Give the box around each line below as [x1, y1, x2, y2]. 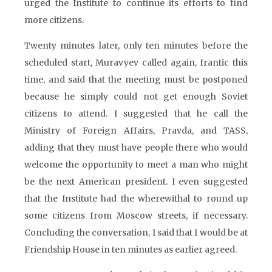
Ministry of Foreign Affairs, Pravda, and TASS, [24, 125, 248, 136]
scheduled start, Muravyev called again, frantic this [24, 57, 248, 68]
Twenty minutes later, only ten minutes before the [24, 40, 248, 51]
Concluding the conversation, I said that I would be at [24, 227, 248, 238]
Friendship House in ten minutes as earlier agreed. [24, 244, 237, 255]
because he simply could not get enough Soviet [24, 91, 248, 102]
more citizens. [24, 15, 84, 25]
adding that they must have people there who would [24, 142, 248, 153]
